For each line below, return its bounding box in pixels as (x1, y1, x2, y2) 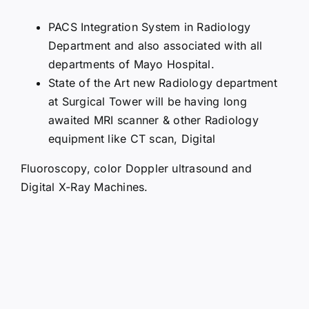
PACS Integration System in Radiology (48, 19, 251, 34)
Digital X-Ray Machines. (21, 179, 148, 194)
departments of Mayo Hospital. (48, 57, 215, 71)
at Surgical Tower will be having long (48, 94, 247, 108)
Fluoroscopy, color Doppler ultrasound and (21, 161, 252, 175)
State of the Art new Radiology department (48, 75, 277, 90)
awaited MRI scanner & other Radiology (48, 112, 259, 127)
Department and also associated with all (48, 38, 263, 52)
